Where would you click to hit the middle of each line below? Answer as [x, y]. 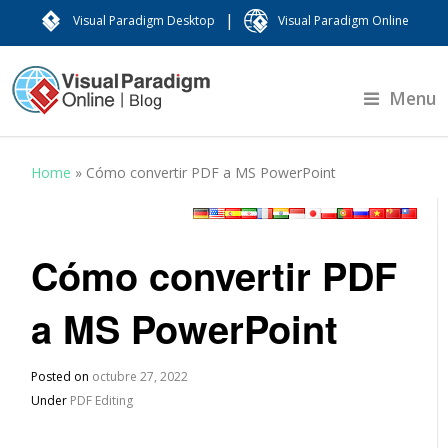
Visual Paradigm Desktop [144, 20]
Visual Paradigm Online [343, 20]
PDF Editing [102, 400]
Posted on [62, 376]
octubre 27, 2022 [140, 376]
